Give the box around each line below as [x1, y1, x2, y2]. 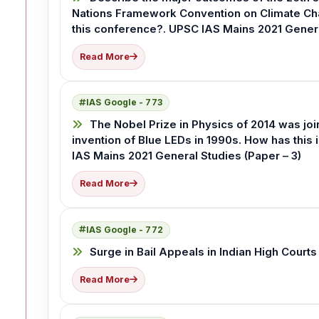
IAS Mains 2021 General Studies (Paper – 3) [72, 149, 301, 163]
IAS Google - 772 [86, 224, 163, 235]
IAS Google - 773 [86, 97, 162, 108]
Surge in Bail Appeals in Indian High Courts [87, 244, 317, 258]
